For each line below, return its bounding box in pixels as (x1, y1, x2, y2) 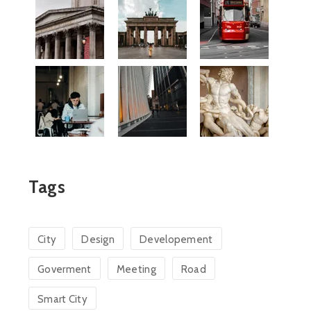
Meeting (116, 263, 156, 276)
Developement (140, 233, 213, 246)
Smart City (37, 293, 87, 305)
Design (81, 233, 115, 246)
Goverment (37, 263, 92, 276)
